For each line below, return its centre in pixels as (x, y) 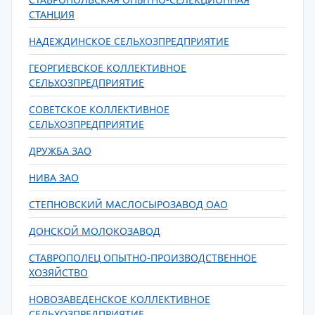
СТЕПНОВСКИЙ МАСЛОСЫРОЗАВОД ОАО (128, 204)
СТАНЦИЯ (52, 14)
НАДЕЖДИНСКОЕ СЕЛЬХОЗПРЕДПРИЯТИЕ (129, 41)
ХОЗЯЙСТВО (58, 272)
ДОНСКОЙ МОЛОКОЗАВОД (95, 231)
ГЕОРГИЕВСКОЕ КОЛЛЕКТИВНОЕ (108, 68)
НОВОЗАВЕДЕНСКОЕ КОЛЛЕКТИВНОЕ (120, 299)
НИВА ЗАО (54, 178)
